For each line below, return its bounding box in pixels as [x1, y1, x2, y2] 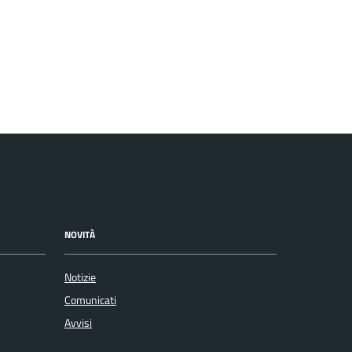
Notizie [64, 268, 96, 286]
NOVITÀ [64, 227, 95, 243]
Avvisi [64, 313, 92, 332]
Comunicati [64, 291, 116, 309]
